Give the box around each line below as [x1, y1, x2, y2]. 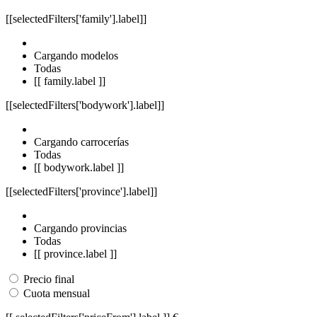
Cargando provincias [34, 221, 127, 234]
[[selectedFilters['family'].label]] [6, 12, 146, 25]
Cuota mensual [21, 287, 90, 299]
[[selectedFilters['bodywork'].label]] [6, 98, 164, 111]
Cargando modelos [34, 49, 118, 62]
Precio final [21, 272, 74, 285]
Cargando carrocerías [34, 135, 129, 148]
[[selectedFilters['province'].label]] [6, 185, 157, 197]
